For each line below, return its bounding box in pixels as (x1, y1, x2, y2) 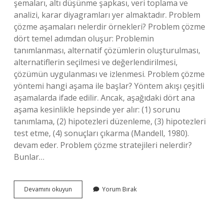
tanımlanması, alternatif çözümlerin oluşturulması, (14, 45, 200, 56)
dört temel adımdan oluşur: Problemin (14, 33, 154, 44)
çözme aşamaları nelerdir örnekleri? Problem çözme (14, 21, 205, 32)
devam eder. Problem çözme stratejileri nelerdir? (14, 140, 192, 150)
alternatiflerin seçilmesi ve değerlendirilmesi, (14, 57, 178, 68)
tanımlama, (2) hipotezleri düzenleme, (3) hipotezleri (14, 116, 206, 127)
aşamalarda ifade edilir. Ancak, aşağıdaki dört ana (14, 92, 195, 103)
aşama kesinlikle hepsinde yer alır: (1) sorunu (14, 104, 180, 115)
